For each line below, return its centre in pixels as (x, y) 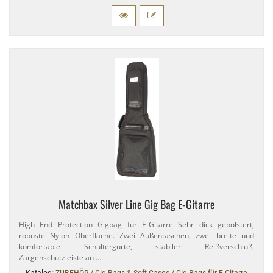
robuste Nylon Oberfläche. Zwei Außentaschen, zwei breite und (136, 236)
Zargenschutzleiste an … (60, 258)
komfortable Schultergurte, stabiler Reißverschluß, (136, 247)
